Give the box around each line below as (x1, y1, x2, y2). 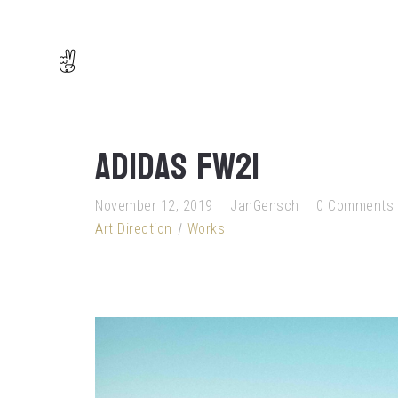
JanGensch (230, 197, 299, 214)
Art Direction (95, 220, 172, 237)
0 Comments (316, 197, 394, 214)
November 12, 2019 (95, 197, 213, 214)
